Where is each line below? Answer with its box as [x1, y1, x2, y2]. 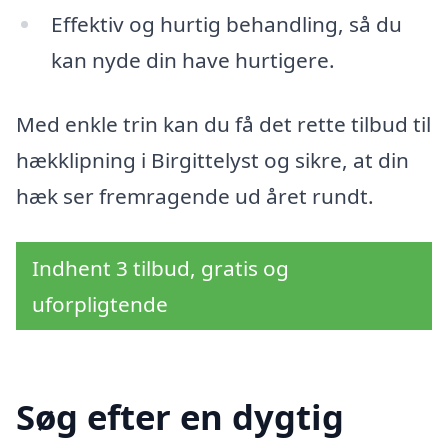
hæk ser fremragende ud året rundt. [16, 181, 374, 210]
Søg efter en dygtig [16, 393, 344, 441]
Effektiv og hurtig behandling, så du [50, 10, 402, 39]
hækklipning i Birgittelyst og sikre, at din [16, 145, 409, 174]
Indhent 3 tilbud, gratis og [32, 253, 289, 282]
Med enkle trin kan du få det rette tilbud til [16, 109, 431, 138]
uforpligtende [32, 289, 168, 318]
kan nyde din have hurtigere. [50, 46, 335, 75]
